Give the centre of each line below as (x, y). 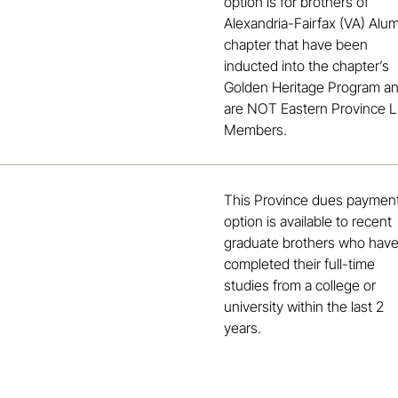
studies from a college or (300, 286)
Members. (256, 130)
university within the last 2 (304, 307)
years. (245, 328)
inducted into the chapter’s (307, 66)
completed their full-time (300, 264)
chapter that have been (296, 45)
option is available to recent (308, 222)
